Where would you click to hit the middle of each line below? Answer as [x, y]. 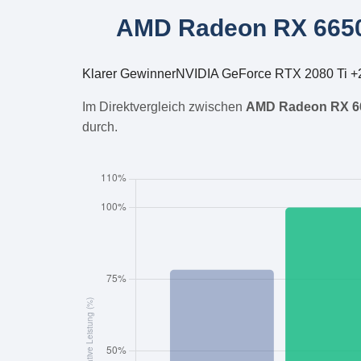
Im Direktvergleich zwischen [164, 106]
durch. [100, 127]
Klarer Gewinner [129, 73]
